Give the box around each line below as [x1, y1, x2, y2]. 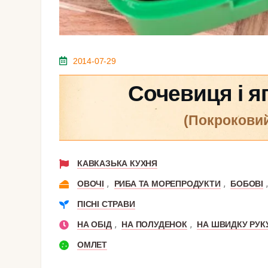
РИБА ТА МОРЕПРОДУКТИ [114, 179, 221, 189]
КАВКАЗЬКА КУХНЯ [77, 159, 157, 169]
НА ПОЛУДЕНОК [121, 220, 187, 230]
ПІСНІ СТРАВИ [77, 199, 135, 209]
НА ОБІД [77, 220, 112, 230]
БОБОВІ [230, 179, 264, 189]
